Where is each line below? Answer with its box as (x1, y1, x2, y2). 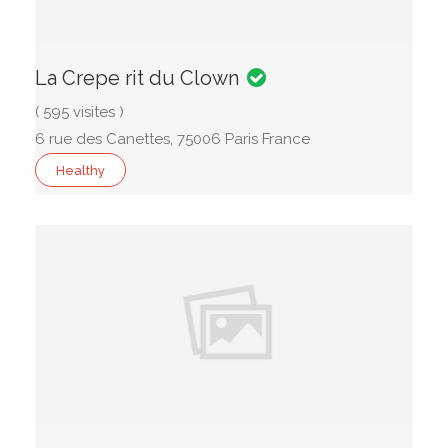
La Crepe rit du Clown (35, 66, 239, 90)
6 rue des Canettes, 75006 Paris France (35, 130, 310, 148)
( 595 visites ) (35, 103, 124, 121)
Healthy (56, 163, 105, 178)
